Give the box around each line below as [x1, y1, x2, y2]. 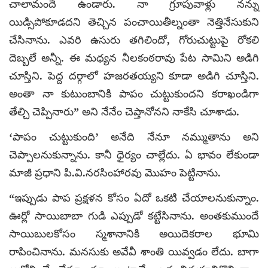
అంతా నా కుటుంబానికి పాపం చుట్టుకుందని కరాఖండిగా [9, 87, 259, 100]
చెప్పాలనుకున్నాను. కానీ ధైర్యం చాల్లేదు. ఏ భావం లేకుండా [9, 148, 259, 161]
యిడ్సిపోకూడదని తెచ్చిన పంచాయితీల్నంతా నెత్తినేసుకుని [9, 16, 259, 28]
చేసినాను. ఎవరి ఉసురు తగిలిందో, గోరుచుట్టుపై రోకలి [9, 33, 259, 46]
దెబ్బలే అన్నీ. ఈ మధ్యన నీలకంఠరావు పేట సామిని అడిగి [9, 51, 259, 64]
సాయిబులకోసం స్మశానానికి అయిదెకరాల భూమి [9, 227, 259, 240]
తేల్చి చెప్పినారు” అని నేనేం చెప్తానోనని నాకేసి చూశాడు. [9, 105, 239, 118]
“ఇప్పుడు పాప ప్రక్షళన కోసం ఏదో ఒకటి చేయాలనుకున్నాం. [9, 191, 259, 204]
